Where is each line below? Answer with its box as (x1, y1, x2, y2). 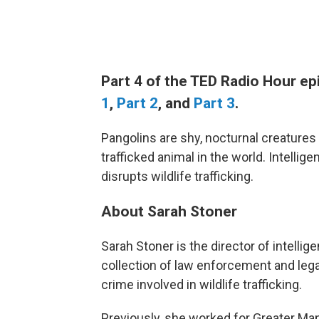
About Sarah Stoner (101, 202, 237, 220)
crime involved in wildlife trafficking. (101, 277, 302, 292)
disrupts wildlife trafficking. (101, 169, 253, 184)
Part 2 (117, 94, 158, 112)
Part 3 (194, 94, 235, 112)
